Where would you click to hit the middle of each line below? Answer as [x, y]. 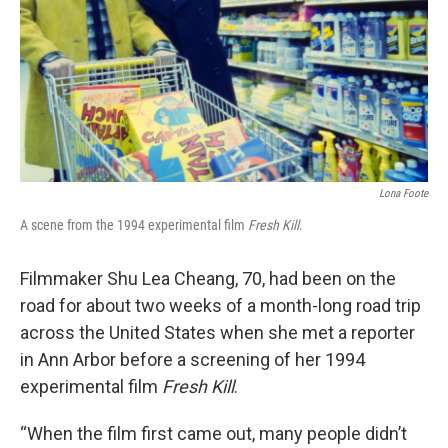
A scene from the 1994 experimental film [134, 225]
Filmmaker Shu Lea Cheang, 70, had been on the [208, 278]
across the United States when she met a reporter [217, 332]
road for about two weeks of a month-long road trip [220, 305]
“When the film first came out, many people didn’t [213, 433]
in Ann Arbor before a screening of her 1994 [192, 359]
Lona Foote [403, 193]
